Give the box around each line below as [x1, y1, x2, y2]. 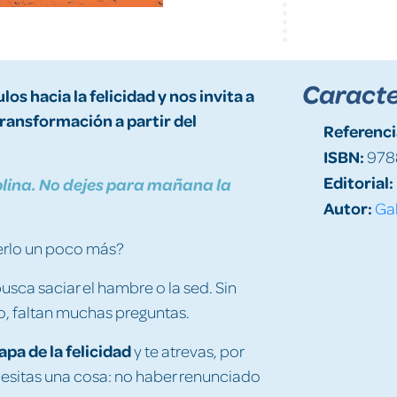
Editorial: [323, 170, 393, 193]
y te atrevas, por [131, 339, 244, 361]
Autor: [323, 196, 372, 219]
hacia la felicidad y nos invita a [30, 83, 254, 106]
